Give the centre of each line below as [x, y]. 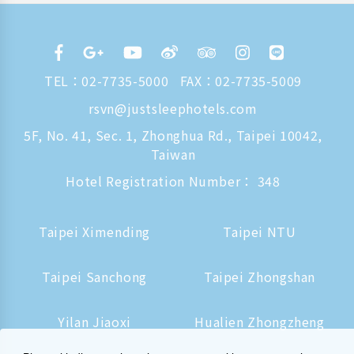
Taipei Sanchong [94, 277]
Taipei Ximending [94, 232]
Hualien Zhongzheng [260, 322]
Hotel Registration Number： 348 [173, 181]
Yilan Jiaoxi [94, 322]
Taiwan [173, 154]
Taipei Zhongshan [260, 277]
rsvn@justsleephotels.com [173, 109]
